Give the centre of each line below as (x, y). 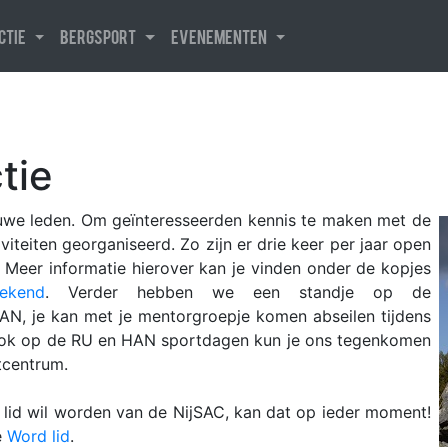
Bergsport (101, 36)
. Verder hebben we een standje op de (238, 292)
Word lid (38, 436)
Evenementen (221, 36)
